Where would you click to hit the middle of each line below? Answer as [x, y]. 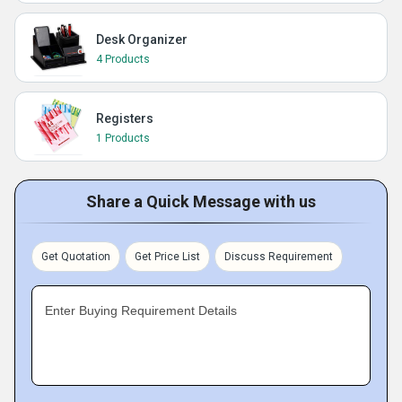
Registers [125, 118]
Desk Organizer [142, 39]
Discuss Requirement [279, 257]
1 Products [123, 138]
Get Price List [167, 257]
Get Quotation [76, 257]
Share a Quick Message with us [201, 201]
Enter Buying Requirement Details [141, 310]
